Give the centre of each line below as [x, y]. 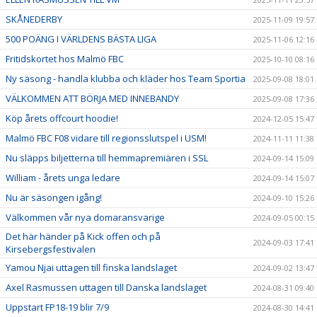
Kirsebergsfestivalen [51, 249]
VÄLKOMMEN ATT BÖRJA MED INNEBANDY [92, 98]
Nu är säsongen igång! [54, 197]
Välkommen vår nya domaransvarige [85, 217]
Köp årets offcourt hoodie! [62, 118]
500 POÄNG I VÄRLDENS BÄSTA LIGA [81, 39]
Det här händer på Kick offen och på [83, 236]
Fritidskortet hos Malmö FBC [65, 58]
